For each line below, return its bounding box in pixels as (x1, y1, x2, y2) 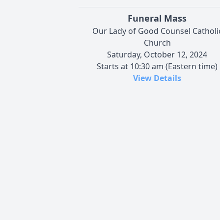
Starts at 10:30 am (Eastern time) (97, 60, 218, 72)
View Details (133, 72, 181, 83)
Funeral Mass (128, 12, 187, 24)
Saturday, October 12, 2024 (107, 49, 207, 60)
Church (143, 37, 171, 48)
